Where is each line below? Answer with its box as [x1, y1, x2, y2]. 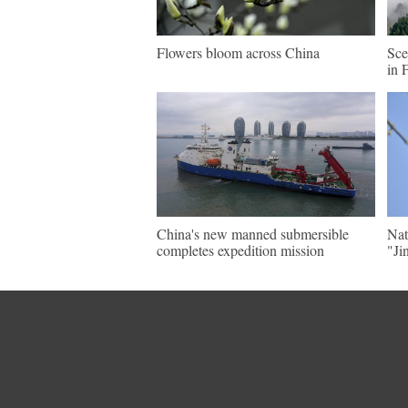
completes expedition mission [157, 240, 324, 260]
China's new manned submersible [157, 224, 349, 243]
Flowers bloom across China [157, 43, 320, 62]
